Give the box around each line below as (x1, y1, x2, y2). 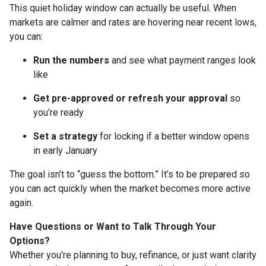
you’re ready (33, 106, 84, 118)
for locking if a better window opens (97, 130, 249, 142)
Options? (9, 235, 50, 246)
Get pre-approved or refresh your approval (33, 92, 227, 104)
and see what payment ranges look (109, 54, 256, 66)
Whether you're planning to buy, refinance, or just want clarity (9, 249, 256, 261)
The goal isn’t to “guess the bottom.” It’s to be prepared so (9, 168, 250, 180)
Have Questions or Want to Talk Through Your (9, 220, 216, 232)
